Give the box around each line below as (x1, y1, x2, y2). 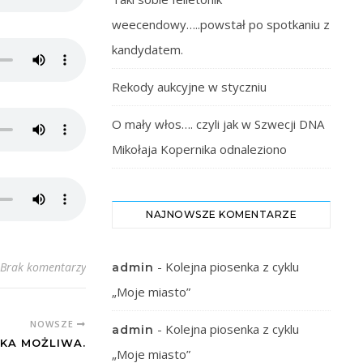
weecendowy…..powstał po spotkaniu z (112, 16, 330, 32)
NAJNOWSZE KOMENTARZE (146, 208, 297, 220)
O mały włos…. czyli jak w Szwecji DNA (112, 116, 324, 132)
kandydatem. (112, 41, 183, 58)
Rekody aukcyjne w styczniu (112, 79, 267, 95)
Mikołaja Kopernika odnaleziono (112, 141, 287, 157)
